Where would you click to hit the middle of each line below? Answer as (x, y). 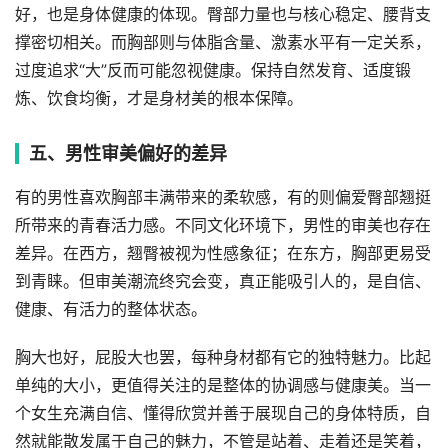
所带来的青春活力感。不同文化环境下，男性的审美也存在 (223, 226)
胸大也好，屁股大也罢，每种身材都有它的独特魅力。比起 (223, 358)
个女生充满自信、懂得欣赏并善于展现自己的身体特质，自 (223, 414)
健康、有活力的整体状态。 (111, 310)
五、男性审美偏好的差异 (128, 154)
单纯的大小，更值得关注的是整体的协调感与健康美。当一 (223, 386)
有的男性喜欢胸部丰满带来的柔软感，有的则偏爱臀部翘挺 (223, 198)
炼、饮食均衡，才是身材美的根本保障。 (159, 99)
